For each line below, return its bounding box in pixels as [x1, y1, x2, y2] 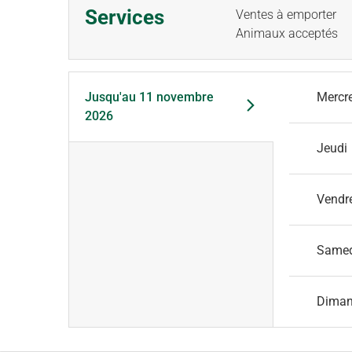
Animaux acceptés [236, 26, 338, 41]
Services [85, 5, 164, 29]
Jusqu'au [85, 90, 136, 104]
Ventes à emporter [236, 7, 336, 22]
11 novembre [139, 90, 214, 104]
